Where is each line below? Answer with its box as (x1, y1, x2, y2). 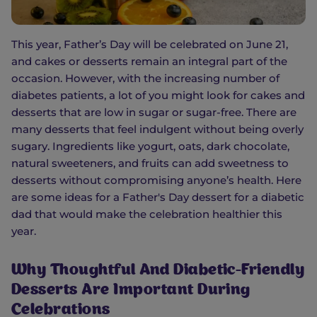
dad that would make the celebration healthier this (11, 207, 282, 221)
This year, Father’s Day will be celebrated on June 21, (11, 38, 288, 52)
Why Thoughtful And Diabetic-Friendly (11, 263, 305, 279)
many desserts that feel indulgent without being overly (11, 122, 304, 137)
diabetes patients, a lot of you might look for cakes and (11, 88, 305, 103)
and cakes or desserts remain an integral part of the (11, 54, 287, 69)
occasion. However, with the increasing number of (11, 71, 279, 86)
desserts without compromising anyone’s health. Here (11, 173, 301, 188)
